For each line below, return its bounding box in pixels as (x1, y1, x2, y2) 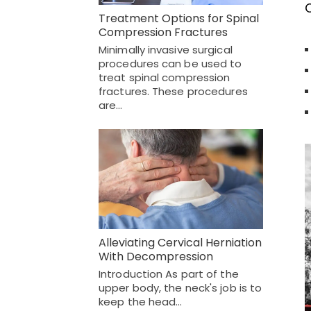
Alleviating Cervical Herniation (99, 235, 262, 251)
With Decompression (99, 249, 213, 265)
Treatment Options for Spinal (99, 10, 259, 26)
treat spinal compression (99, 69, 230, 85)
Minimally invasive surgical (99, 42, 233, 57)
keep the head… (99, 294, 183, 310)
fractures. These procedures (99, 83, 248, 99)
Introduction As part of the (99, 267, 239, 282)
